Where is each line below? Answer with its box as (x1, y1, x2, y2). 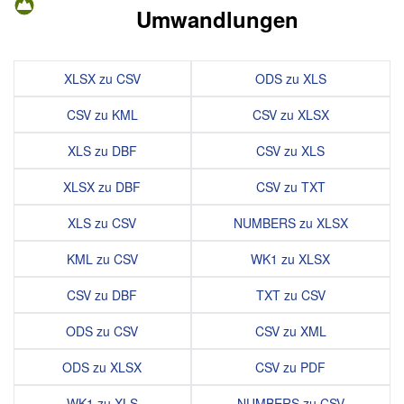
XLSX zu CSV (63, 69, 141, 88)
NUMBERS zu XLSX (233, 214, 348, 233)
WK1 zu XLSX (251, 250, 331, 269)
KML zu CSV (66, 250, 138, 269)
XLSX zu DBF (63, 178, 142, 197)
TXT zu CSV (255, 286, 326, 305)
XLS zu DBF (67, 142, 137, 161)
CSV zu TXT (255, 178, 326, 197)
